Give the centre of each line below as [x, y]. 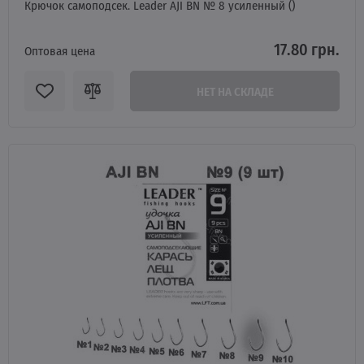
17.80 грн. [307, 49]
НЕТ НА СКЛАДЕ [235, 91]
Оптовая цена [60, 50]
